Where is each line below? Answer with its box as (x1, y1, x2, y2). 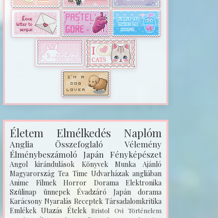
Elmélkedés (56, 126, 111, 140)
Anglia (10, 139, 33, 149)
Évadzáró (77, 187, 107, 197)
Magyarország (10, 169, 54, 178)
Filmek (36, 178, 56, 187)
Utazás (41, 206, 63, 215)
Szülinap (10, 187, 36, 197)
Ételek (67, 206, 87, 215)
